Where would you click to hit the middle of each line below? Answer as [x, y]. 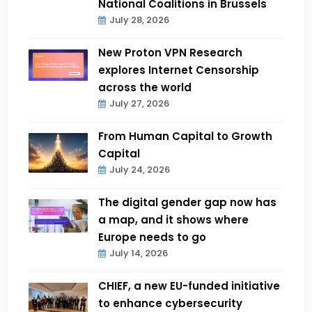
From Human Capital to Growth [186, 136]
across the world [145, 88]
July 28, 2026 [140, 20]
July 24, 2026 [140, 170]
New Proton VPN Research [171, 53]
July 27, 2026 [140, 104]
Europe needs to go [153, 237]
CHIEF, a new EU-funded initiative [189, 286]
